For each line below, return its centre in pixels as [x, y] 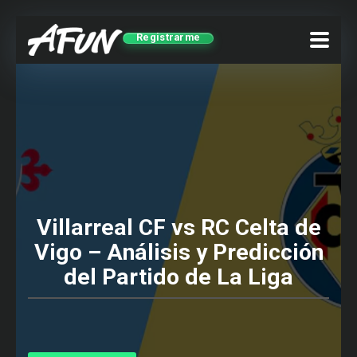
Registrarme [169, 37]
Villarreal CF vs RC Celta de [178, 228]
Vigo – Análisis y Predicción [178, 252]
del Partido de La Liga [178, 277]
